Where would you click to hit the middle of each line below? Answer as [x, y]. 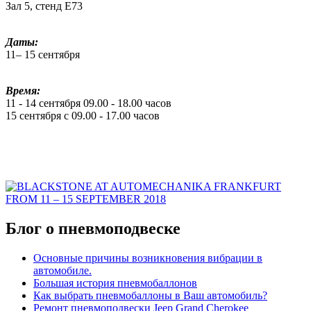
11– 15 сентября [43, 54]
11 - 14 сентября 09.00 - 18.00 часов [89, 103]
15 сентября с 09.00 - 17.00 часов [83, 115]
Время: [23, 90]
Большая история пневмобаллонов [115, 283]
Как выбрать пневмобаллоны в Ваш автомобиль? [150, 295]
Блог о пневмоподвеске [93, 228]
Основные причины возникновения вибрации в [148, 258]
